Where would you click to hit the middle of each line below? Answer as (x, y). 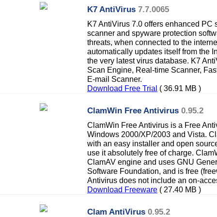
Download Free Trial (122, 88)
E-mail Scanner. (115, 79)
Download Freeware (122, 189)
